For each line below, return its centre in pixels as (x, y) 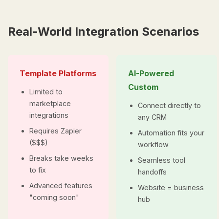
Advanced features (61, 186)
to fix (38, 170)
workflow (153, 144)
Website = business (171, 187)
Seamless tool (162, 160)
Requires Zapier (55, 131)
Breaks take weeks (61, 158)
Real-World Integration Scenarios (103, 32)
